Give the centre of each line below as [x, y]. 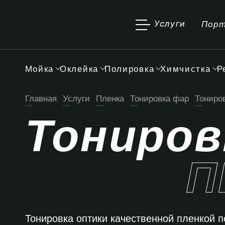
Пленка [110, 98]
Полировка [129, 69]
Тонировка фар [159, 98]
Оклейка [79, 69]
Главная [41, 98]
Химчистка [186, 69]
